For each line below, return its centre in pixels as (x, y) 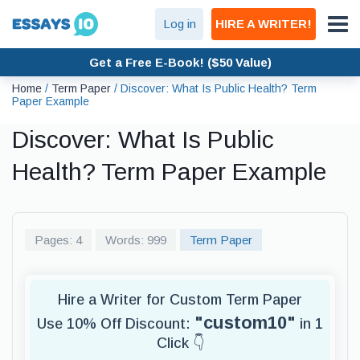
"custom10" (245, 323)
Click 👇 (180, 343)
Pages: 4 (58, 240)
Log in (179, 24)
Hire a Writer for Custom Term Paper (180, 300)
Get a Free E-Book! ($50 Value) (180, 62)
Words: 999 (136, 240)
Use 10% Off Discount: (116, 324)
